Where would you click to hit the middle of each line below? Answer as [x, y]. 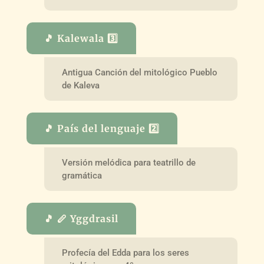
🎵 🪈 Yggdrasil [81, 218]
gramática [82, 175]
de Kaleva [80, 86]
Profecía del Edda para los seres [125, 253]
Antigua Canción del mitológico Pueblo [139, 73]
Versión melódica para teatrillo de [128, 162]
